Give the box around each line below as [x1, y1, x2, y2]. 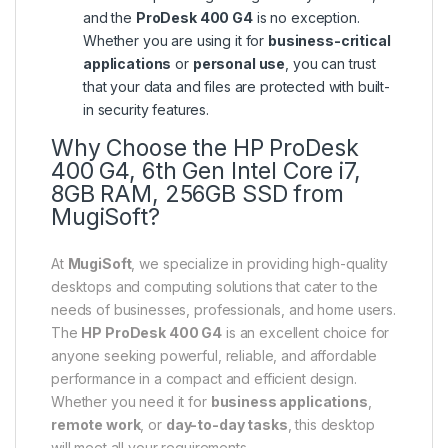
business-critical [267, 32, 391, 50]
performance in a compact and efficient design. [51, 370, 357, 388]
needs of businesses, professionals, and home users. [51, 301, 396, 319]
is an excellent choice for [222, 324, 390, 342]
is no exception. [252, 9, 360, 27]
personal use [192, 55, 286, 73]
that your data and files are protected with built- [83, 78, 390, 96]
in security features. [83, 101, 210, 119]
